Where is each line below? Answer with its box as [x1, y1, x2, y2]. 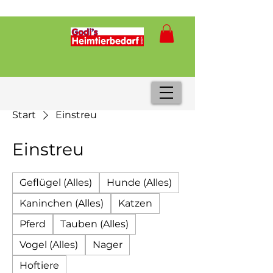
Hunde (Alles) [107, 176, 172, 188]
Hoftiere [19, 259, 59, 271]
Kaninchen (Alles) [19, 197, 104, 209]
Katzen [118, 197, 152, 209]
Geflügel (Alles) [19, 176, 92, 188]
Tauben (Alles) [60, 218, 129, 230]
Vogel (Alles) [19, 238, 78, 250]
